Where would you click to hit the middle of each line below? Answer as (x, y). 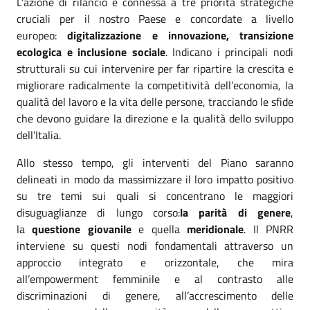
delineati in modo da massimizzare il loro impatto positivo (155, 179)
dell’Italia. (39, 135)
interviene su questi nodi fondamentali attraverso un (155, 245)
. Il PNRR (269, 229)
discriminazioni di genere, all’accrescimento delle (155, 295)
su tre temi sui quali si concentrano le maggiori (155, 195)
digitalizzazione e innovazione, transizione (180, 35)
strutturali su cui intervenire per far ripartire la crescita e (155, 68)
